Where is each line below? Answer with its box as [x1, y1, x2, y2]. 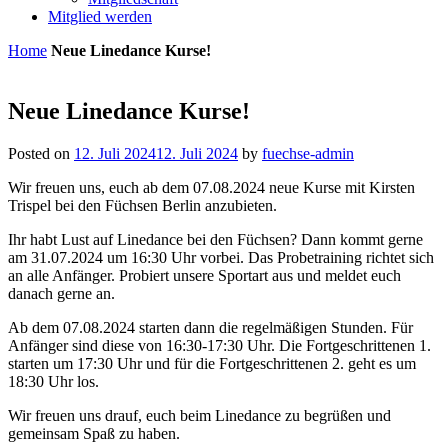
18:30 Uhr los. [8, 372, 99, 390]
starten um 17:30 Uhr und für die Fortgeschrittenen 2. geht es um [8, 354, 416, 372]
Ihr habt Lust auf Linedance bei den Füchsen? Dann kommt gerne [8, 230, 423, 248]
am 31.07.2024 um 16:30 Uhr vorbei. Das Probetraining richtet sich [8, 248, 434, 266]
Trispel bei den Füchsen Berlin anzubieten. [8, 196, 277, 214]
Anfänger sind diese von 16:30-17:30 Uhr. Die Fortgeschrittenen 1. [8, 336, 431, 354]
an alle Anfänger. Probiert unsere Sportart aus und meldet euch [8, 266, 401, 284]
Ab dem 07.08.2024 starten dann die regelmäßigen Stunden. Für [8, 318, 413, 336]
